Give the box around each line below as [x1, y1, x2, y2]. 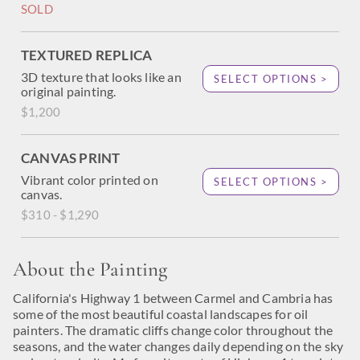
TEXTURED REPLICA [21, 47, 153, 63]
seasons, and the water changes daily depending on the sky [13, 338, 344, 354]
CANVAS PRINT [21, 149, 121, 166]
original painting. [21, 84, 117, 99]
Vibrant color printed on [21, 172, 158, 187]
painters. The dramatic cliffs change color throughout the [13, 322, 333, 337]
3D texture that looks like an [21, 69, 182, 84]
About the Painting [13, 257, 168, 281]
